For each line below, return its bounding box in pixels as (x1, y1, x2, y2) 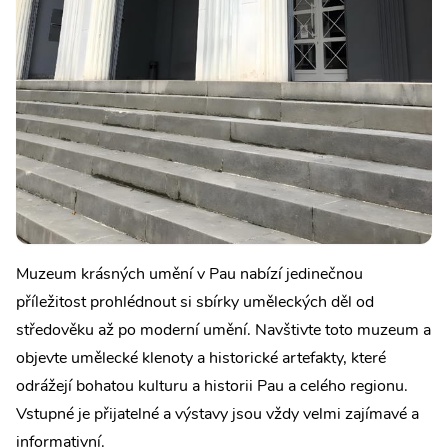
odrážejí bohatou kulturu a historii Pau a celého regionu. (16, 375, 408, 398)
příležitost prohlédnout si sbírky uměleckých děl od (16, 291, 374, 314)
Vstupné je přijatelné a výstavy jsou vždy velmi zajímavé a (16, 403, 419, 426)
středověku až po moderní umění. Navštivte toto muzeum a (16, 319, 431, 342)
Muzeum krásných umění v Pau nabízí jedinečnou (16, 263, 363, 286)
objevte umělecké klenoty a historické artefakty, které (16, 347, 386, 370)
